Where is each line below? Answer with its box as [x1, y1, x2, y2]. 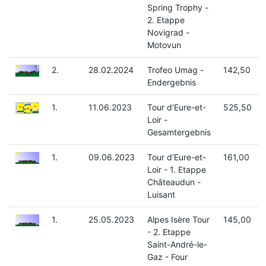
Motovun [147, 40, 181, 50]
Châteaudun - [147, 177, 201, 188]
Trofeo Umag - [147, 65, 204, 75]
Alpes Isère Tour [147, 214, 210, 225]
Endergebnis [147, 77, 196, 88]
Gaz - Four [147, 252, 188, 262]
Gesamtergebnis [147, 127, 211, 138]
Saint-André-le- [147, 239, 207, 250]
